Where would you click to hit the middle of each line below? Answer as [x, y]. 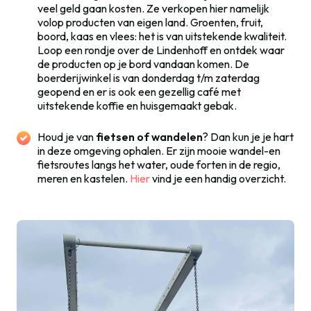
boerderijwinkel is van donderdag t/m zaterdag [149, 78]
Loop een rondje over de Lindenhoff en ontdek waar [161, 50]
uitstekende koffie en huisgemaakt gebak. [137, 106]
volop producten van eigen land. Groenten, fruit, [150, 23]
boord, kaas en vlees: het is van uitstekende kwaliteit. [162, 36]
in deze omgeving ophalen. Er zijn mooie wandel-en [159, 151]
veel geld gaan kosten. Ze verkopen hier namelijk [153, 9]
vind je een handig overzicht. [218, 179]
